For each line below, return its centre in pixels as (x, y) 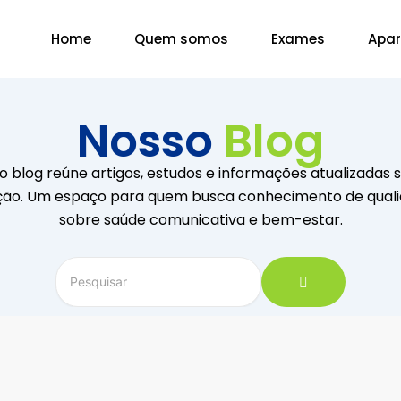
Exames (298, 39)
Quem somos (181, 39)
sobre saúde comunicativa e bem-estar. (200, 220)
